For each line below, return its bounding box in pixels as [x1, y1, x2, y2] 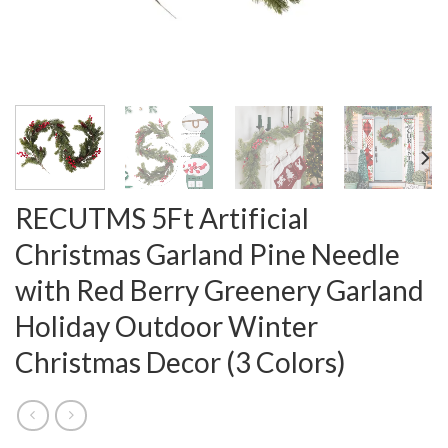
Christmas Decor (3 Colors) [15, 344, 346, 379]
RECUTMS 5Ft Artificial [15, 200, 309, 235]
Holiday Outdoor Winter [15, 308, 318, 343]
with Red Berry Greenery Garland [15, 272, 424, 307]
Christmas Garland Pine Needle [15, 236, 400, 271]
